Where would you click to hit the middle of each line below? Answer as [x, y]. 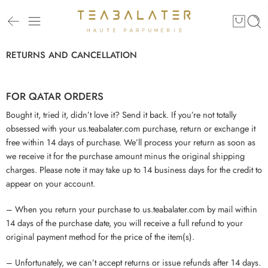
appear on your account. [51, 183]
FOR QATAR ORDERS [55, 97]
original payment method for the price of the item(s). [100, 236]
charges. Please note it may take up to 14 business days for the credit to [134, 169]
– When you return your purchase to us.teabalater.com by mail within [132, 209]
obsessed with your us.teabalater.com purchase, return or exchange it [131, 128]
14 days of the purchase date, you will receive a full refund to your [124, 223]
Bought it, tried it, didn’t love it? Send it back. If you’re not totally [121, 114]
